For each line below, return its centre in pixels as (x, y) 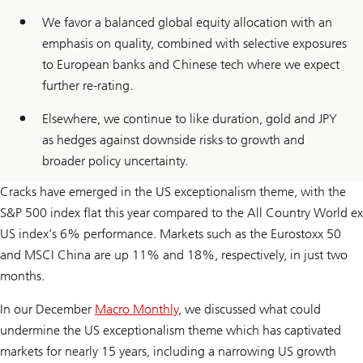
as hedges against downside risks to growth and (173, 139)
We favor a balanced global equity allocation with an (187, 22)
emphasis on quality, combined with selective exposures (194, 43)
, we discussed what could (250, 310)
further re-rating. (88, 85)
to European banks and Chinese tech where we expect (191, 64)
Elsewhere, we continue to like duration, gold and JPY (190, 118)
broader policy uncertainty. (115, 160)
